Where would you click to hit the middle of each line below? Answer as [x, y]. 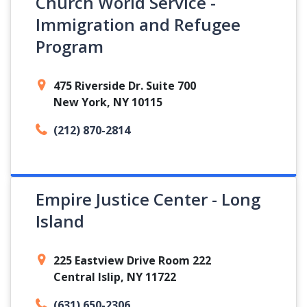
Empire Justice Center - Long [148, 199]
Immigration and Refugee [138, 24]
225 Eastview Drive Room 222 [132, 260]
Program [70, 46]
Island [60, 221]
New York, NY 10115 [108, 102]
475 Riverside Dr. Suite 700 [125, 86]
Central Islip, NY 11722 [115, 277]
